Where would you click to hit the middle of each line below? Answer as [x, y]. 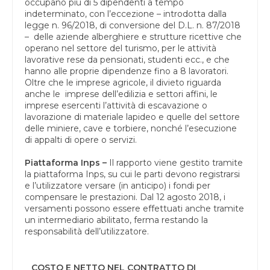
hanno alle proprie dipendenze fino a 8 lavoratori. [127, 71]
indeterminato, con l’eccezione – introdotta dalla [126, 14]
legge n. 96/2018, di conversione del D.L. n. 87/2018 [133, 25]
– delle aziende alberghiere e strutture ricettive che [133, 36]
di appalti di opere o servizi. [81, 140]
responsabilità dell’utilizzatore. [87, 231]
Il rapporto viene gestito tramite [176, 162]
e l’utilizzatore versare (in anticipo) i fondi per [118, 185]
